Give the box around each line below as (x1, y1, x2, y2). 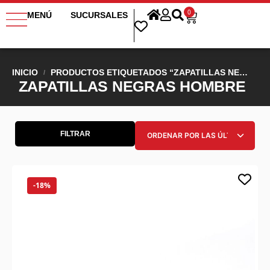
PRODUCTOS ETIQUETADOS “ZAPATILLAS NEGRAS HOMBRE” (50, 67, 239, 77)
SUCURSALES (71, 10, 128, 20)
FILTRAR (60, 130, 90, 138)
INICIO (12, 67, 38, 77)
